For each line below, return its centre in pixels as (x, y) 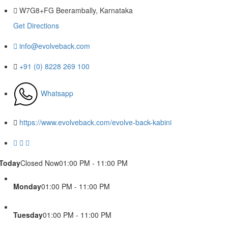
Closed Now (40, 163)
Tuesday (28, 215)
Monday (27, 186)
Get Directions (36, 25)
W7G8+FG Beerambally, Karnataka (76, 10)
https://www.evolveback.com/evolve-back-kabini (95, 122)
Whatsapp (57, 93)
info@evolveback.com (55, 46)
